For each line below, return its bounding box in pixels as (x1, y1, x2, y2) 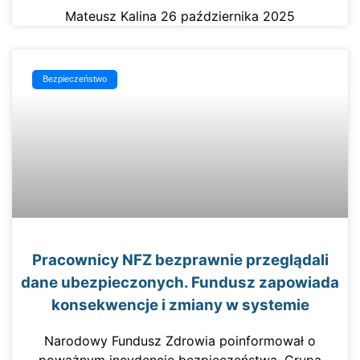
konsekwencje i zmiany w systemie (51, 295, 309, 314)
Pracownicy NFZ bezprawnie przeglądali (31, 250, 329, 269)
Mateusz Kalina (65, 7, 161, 24)
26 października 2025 (161, 7, 295, 24)
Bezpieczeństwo (43, 74, 108, 84)
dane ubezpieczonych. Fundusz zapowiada (21, 272, 339, 292)
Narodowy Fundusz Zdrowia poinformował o (44, 333, 316, 350)
